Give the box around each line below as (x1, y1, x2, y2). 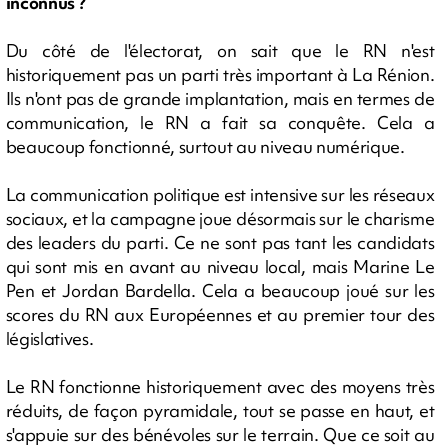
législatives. (5, 326, 94, 350)
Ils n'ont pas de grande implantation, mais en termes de (5, 86, 435, 110)
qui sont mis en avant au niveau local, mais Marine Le (5, 254, 435, 278)
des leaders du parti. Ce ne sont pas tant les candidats (5, 230, 435, 254)
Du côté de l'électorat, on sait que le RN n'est (5, 38, 435, 62)
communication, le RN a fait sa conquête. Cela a (5, 110, 435, 134)
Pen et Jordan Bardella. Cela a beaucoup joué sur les (5, 278, 435, 302)
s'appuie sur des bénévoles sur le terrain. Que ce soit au (5, 422, 435, 446)
